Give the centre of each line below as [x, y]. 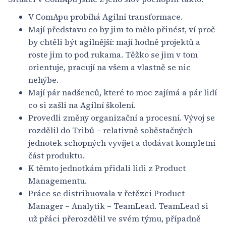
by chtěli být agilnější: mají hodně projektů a [114, 42]
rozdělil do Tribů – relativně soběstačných [110, 130]
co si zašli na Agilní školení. [82, 105]
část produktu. [56, 155]
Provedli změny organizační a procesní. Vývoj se [122, 117]
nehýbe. [43, 79]
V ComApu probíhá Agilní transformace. [105, 16]
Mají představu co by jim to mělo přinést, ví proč [122, 29]
